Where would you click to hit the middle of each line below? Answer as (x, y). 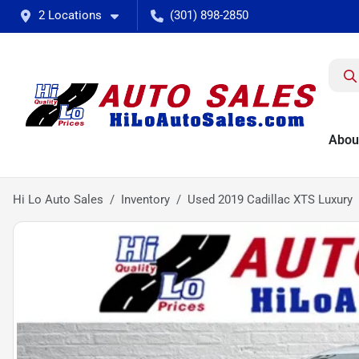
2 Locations (70, 15)
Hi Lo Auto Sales (58, 200)
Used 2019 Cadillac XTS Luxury (270, 200)
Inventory (145, 200)
